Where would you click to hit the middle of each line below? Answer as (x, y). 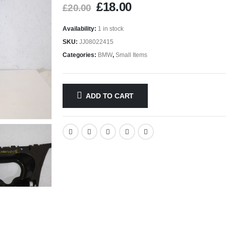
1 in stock (110, 29)
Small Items (131, 55)
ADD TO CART (110, 96)
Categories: (80, 55)
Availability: (80, 29)
